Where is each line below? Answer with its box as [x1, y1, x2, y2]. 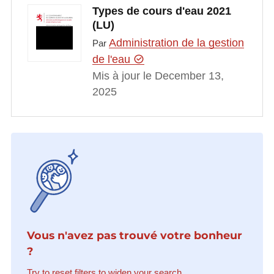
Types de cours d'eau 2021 [92, 4, 231, 17]
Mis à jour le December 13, [92, 70, 224, 83]
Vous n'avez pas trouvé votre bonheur [26, 228, 242, 242]
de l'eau [92, 53, 133, 66]
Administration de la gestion [108, 37, 244, 50]
